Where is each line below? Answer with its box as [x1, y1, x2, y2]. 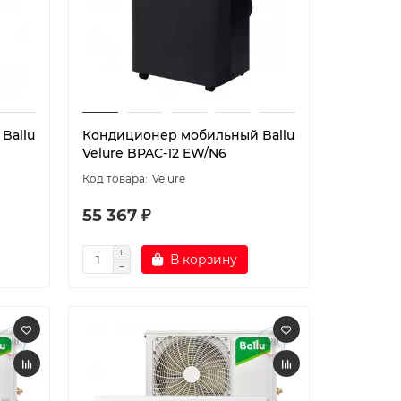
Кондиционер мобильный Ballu [81, 127, 294, 143]
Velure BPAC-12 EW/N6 [81, 145, 226, 161]
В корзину [169, 252, 237, 268]
